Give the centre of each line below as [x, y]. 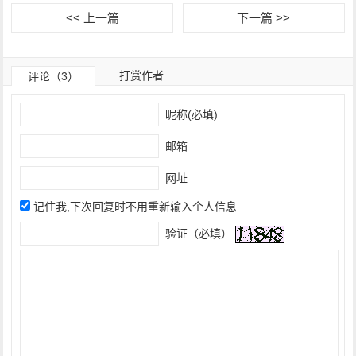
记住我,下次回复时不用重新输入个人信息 [135, 207]
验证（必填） [197, 233]
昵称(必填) [190, 114]
